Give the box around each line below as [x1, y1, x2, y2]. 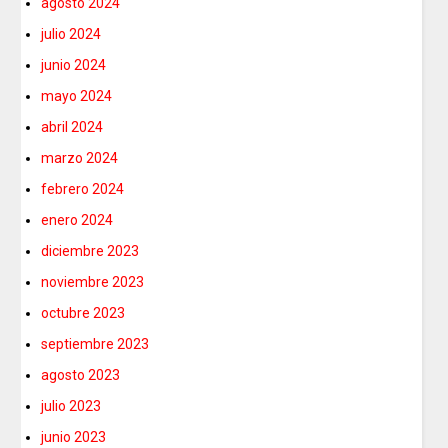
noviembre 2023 [41, 273, 145, 290]
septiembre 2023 [41, 335, 150, 352]
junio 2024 [41, 56, 107, 73]
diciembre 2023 [41, 242, 140, 259]
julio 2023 [41, 397, 102, 414]
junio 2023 [41, 428, 107, 445]
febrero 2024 [41, 180, 125, 197]
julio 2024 [41, 25, 102, 42]
